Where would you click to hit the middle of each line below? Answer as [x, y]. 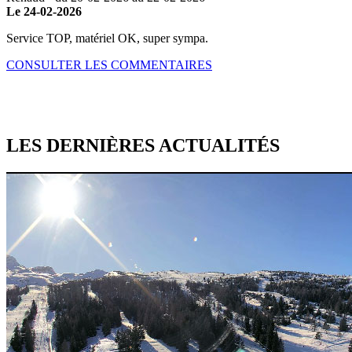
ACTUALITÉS [219, 146]
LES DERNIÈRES [82, 146]
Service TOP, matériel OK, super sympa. [107, 38]
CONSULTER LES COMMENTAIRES [109, 65]
